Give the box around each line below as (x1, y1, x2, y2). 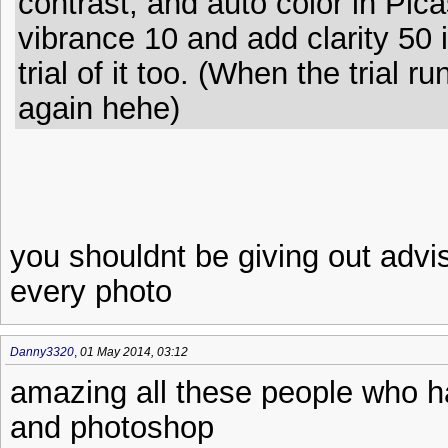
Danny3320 (10, 345, 74, 359)
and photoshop (10, 410, 214, 444)
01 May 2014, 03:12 (80, 345, 188, 359)
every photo (10, 274, 172, 308)
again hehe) (18, 91, 180, 125)
